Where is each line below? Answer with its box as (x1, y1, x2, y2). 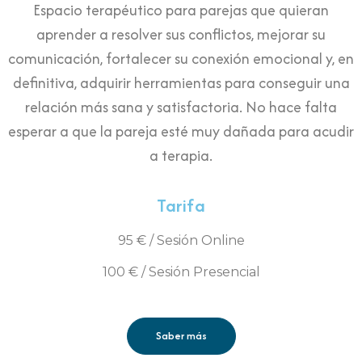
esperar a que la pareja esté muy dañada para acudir (8, 120, 354, 143)
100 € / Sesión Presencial (102, 263, 260, 280)
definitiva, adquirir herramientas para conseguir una (12, 72, 350, 95)
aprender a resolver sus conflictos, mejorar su (36, 23, 326, 46)
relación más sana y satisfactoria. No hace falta (25, 96, 337, 119)
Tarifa (157, 192, 205, 219)
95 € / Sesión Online (117, 233, 245, 249)
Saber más (155, 328, 207, 344)
